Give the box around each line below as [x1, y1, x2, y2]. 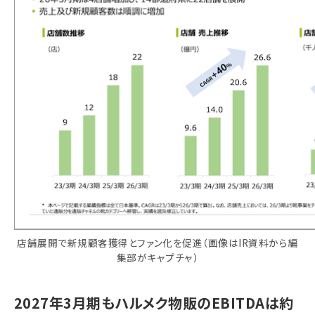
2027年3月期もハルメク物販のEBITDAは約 [14, 292, 294, 313]
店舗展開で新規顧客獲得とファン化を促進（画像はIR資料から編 [17, 236, 298, 250]
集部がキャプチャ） [116, 250, 199, 264]
